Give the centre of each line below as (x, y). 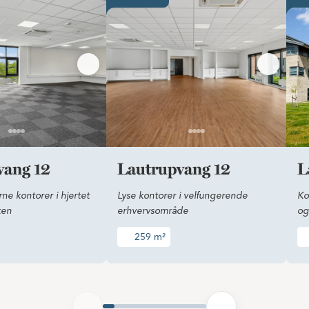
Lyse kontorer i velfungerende (182, 196)
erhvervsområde (153, 211)
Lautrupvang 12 (174, 170)
